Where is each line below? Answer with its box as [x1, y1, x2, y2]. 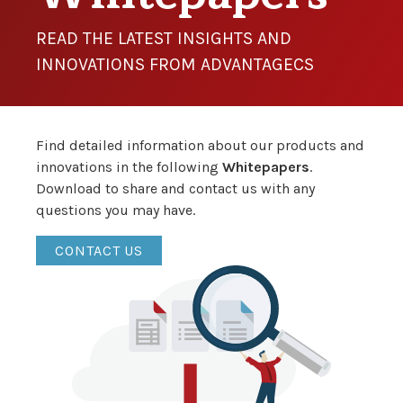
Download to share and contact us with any [36, 179, 315, 197]
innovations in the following [36, 157, 222, 175]
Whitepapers [222, 157, 309, 175]
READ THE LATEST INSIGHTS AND [36, 27, 291, 49]
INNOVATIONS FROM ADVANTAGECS [36, 53, 314, 75]
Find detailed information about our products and [36, 136, 364, 154]
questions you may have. [36, 201, 195, 219]
